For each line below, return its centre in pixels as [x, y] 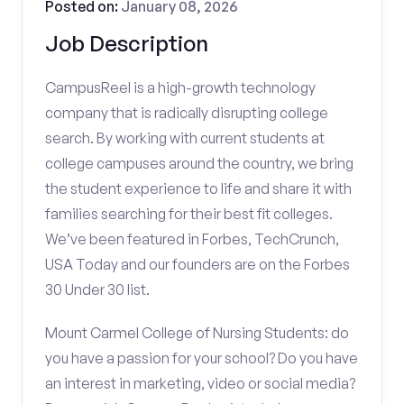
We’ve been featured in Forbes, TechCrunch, [192, 239]
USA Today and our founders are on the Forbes [197, 264]
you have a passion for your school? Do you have [202, 358]
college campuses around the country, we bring [199, 163]
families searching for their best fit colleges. [189, 214]
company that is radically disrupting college [187, 113]
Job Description [127, 43]
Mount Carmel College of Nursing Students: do [197, 333]
